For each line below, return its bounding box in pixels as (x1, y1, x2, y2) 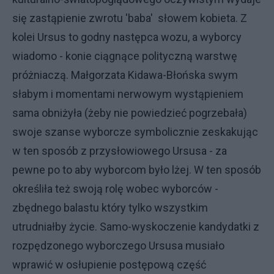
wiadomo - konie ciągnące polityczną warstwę (12, 50, 237, 62)
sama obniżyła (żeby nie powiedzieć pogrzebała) (12, 106, 247, 119)
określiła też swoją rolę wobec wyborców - (12, 182, 218, 195)
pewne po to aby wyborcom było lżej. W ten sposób (12, 163, 261, 176)
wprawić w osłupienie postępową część (12, 258, 206, 271)
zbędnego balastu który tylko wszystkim (12, 201, 208, 214)
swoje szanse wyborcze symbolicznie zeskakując (12, 125, 258, 138)
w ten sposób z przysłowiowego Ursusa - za (12, 144, 227, 157)
